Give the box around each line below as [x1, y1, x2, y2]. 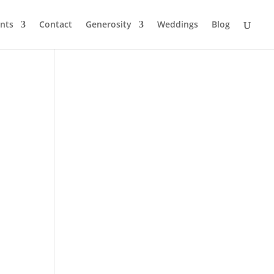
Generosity [86, 18, 131, 30]
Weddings [157, 18, 198, 30]
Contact [39, 18, 72, 30]
